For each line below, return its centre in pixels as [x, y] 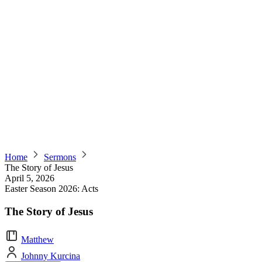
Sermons [60, 157]
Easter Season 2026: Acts [51, 189]
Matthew [37, 240]
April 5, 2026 [30, 178]
